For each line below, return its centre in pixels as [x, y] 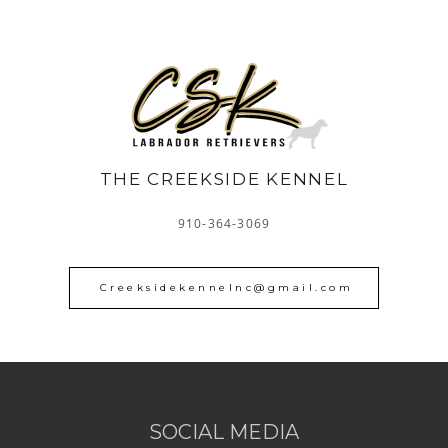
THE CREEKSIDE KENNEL [224, 179]
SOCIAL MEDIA [224, 432]
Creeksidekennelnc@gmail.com [226, 287]
